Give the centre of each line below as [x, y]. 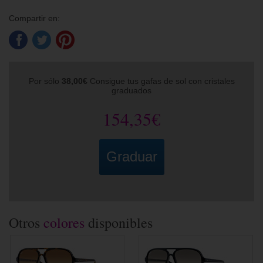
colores [64, 222]
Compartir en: [34, 18]
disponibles [119, 222]
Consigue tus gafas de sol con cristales [161, 81]
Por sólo [45, 81]
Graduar [131, 156]
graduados [131, 90]
